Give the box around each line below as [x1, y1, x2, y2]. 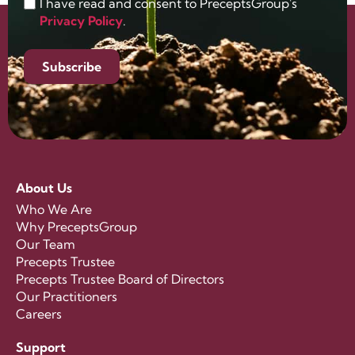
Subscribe [42, 59, 101, 75]
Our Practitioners [16, 288, 117, 305]
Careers [16, 306, 62, 323]
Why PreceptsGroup [16, 219, 137, 235]
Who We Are [16, 201, 92, 218]
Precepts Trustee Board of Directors [16, 271, 224, 288]
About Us [16, 180, 72, 197]
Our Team [16, 236, 75, 253]
